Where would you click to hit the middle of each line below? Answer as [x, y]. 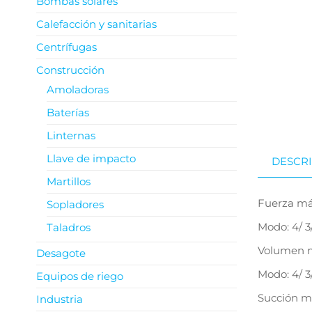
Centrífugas [67, 47]
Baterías [68, 112]
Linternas [71, 135]
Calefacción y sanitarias [96, 24]
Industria [60, 299]
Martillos [69, 181]
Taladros [69, 227]
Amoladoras [78, 89]
